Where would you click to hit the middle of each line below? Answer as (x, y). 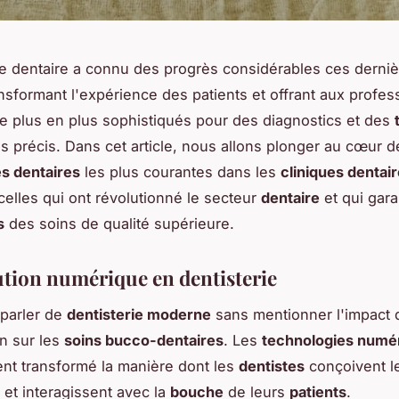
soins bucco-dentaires (144, 340)
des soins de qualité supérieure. (119, 224)
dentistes (272, 366)
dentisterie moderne (139, 314)
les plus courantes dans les (180, 172)
